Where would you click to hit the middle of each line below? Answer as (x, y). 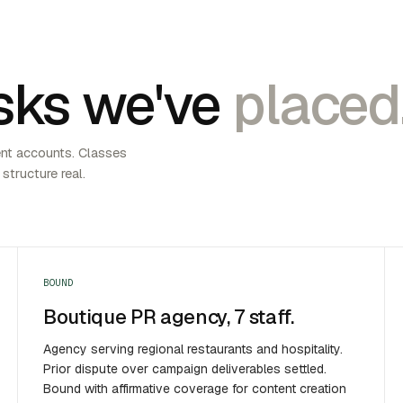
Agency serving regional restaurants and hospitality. (193, 349)
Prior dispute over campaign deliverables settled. (185, 369)
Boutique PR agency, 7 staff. (169, 317)
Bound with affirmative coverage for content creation (195, 389)
